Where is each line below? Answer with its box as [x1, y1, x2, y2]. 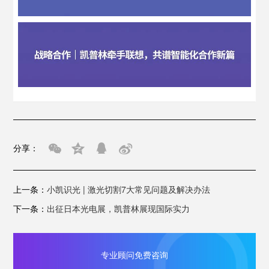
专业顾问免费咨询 [101, 248, 168, 261]
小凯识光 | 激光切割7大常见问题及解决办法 [47, 183, 211, 195]
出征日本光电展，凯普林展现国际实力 [47, 202, 190, 214]
